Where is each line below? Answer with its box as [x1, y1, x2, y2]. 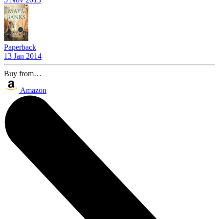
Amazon [20, 86, 46, 94]
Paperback [4, 43, 36, 51]
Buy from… [4, 69, 42, 78]
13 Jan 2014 [4, 51, 42, 60]
